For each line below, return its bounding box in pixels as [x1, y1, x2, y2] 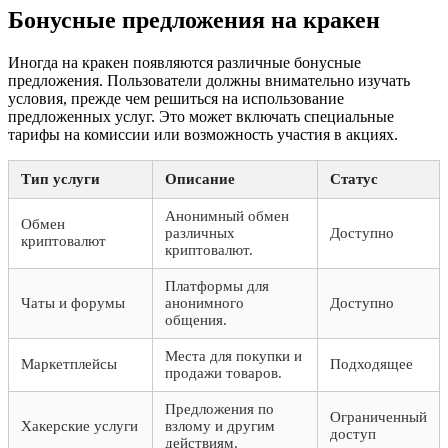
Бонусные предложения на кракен [8, 7, 380, 34]
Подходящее [330, 356, 413, 373]
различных [165, 225, 235, 242]
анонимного [165, 295, 244, 312]
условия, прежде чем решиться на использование [8, 90, 344, 108]
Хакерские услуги [21, 418, 138, 435]
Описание [165, 171, 235, 188]
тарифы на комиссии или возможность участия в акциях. [8, 126, 398, 144]
